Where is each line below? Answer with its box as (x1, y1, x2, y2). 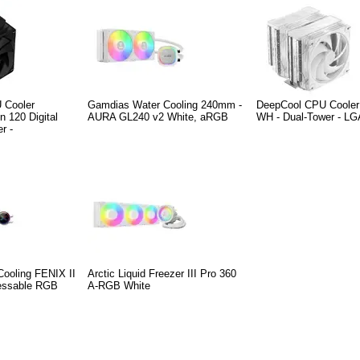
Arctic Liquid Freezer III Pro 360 (88, 267, 236, 280)
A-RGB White (88, 279, 150, 292)
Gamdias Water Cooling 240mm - (88, 98, 242, 111)
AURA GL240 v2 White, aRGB (88, 110, 228, 123)
